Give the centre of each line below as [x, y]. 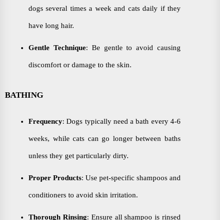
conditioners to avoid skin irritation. [83, 195]
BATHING [24, 95]
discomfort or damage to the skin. [80, 65]
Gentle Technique [57, 47]
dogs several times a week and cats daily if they [105, 8]
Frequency [45, 121]
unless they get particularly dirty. [79, 155]
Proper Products [55, 178]
